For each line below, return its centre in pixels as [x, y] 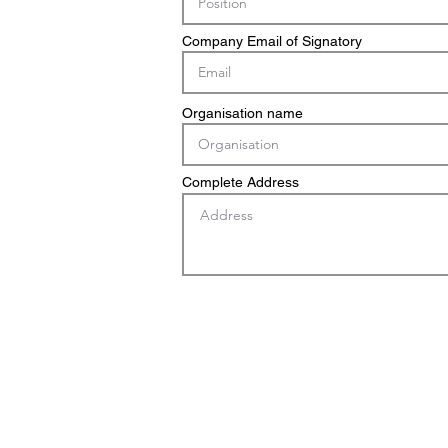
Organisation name [242, 113]
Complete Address [240, 182]
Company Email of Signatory [272, 41]
